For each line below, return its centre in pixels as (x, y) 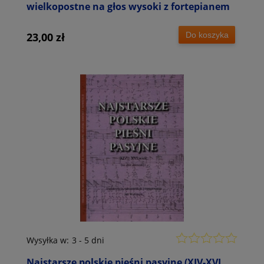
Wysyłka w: (48, 240)
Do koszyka (207, 34)
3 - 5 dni (88, 240)
